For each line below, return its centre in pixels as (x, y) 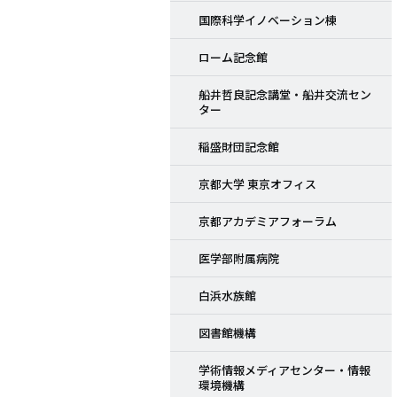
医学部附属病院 (239, 259)
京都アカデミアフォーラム (268, 222)
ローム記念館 (233, 58)
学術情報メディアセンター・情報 (284, 370)
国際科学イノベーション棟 (268, 20)
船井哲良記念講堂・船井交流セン (285, 95)
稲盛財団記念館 (239, 147)
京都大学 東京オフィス (257, 184)
